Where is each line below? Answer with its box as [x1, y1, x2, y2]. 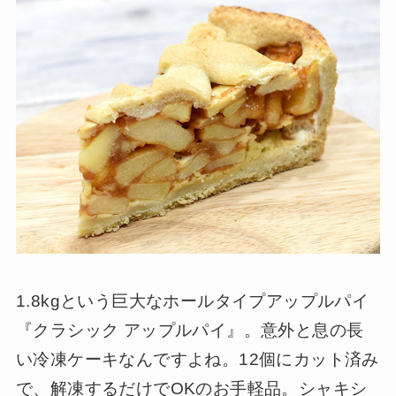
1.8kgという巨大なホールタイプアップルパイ [15, 292, 369, 311]
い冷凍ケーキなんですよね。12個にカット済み [15, 350, 379, 369]
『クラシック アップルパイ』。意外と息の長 [15, 321, 364, 340]
